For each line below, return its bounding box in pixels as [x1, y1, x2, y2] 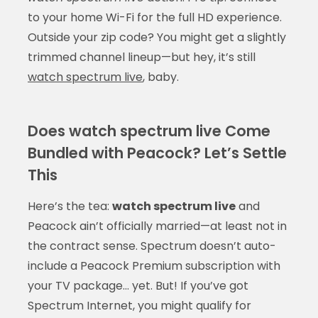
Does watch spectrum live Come [27, 120, 270, 141]
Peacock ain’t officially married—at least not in [27, 217, 287, 234]
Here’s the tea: [27, 197, 112, 214]
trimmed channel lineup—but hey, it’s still [27, 48, 256, 65]
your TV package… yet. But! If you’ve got [27, 277, 248, 294]
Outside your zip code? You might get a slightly [27, 28, 286, 45]
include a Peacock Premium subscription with [27, 257, 280, 274]
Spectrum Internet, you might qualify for [27, 297, 251, 314]
